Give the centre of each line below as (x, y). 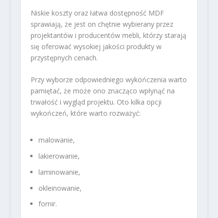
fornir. (47, 204)
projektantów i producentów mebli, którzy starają (108, 35)
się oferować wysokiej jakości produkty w (96, 46)
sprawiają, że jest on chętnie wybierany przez (102, 24)
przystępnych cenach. (64, 57)
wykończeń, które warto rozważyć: (85, 113)
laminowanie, (59, 172)
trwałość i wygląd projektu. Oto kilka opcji (96, 102)
